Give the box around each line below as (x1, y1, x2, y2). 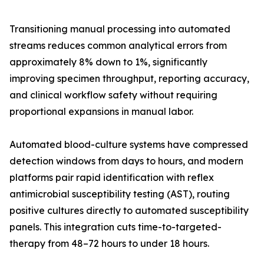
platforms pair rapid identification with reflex (9, 171, 214, 184)
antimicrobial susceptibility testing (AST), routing (9, 188, 230, 200)
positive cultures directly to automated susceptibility (9, 204, 249, 217)
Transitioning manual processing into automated (9, 23, 230, 35)
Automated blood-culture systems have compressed (9, 138, 248, 151)
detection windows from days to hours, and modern (9, 155, 243, 167)
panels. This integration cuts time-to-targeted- (9, 221, 222, 233)
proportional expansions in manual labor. (9, 105, 193, 118)
